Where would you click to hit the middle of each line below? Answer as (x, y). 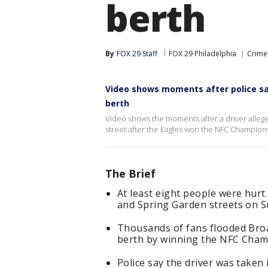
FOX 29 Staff (137, 54)
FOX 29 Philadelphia (202, 54)
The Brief (130, 173)
